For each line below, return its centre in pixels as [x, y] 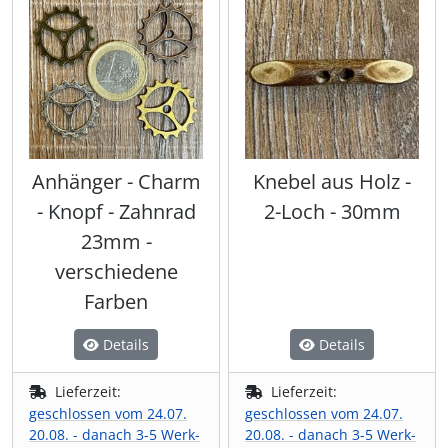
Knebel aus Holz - [332, 182]
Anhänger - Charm [116, 182]
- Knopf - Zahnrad [116, 212]
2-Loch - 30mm [332, 212]
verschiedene [116, 272]
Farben [116, 302]
